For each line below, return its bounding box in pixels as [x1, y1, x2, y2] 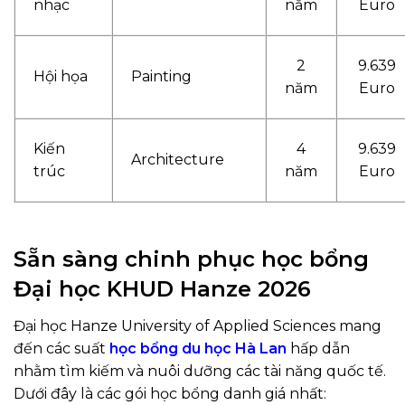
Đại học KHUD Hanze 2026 [14, 276, 311, 303]
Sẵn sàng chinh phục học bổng [14, 246, 369, 273]
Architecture [131, 151, 224, 169]
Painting [131, 68, 192, 86]
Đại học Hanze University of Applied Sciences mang [14, 317, 381, 335]
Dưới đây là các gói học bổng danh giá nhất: [14, 385, 326, 403]
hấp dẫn [290, 340, 350, 358]
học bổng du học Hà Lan [109, 340, 287, 358]
